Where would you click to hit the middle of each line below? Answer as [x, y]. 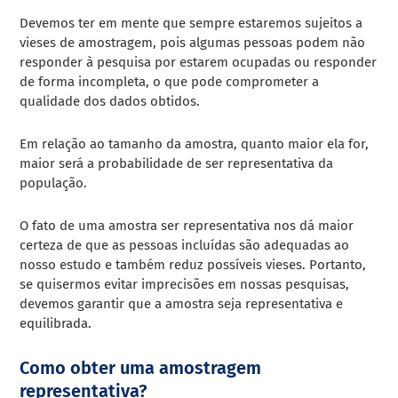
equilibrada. [56, 323]
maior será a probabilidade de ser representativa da [177, 163]
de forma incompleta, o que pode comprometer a [170, 81]
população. [54, 183]
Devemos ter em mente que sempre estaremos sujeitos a [191, 23]
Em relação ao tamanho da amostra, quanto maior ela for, [195, 143]
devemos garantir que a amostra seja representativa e [182, 303]
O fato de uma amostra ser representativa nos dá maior [187, 225]
